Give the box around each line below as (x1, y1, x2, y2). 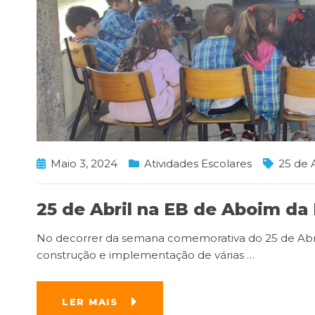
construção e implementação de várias (37, 247, 247, 262)
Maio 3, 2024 (51, 156, 117, 170)
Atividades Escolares (144, 156, 252, 170)
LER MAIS (62, 295, 117, 307)
